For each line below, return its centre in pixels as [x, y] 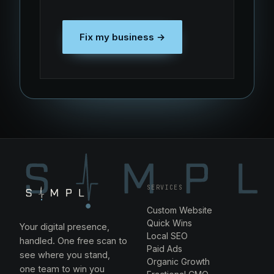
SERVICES [165, 187]
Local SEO [167, 236]
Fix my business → [122, 37]
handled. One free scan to [73, 241]
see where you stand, [65, 255]
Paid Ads [165, 249]
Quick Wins [169, 223]
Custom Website [180, 210]
